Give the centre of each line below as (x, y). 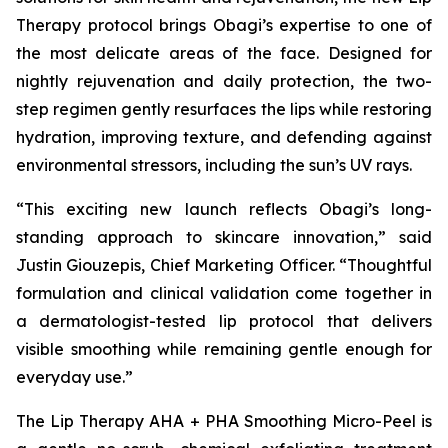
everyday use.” (74, 377)
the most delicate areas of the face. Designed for (224, 53)
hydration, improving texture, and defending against (224, 137)
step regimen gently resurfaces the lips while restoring (224, 109)
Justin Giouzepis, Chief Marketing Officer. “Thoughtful (224, 265)
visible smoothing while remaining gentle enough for (224, 349)
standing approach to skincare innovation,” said (224, 237)
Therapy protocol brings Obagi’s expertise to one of (224, 25)
